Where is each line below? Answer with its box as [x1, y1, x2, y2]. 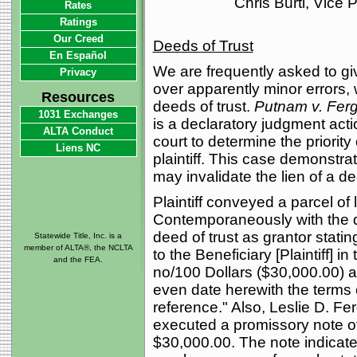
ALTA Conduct [43, 125, 114, 137]
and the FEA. [53, 255, 104, 264]
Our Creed [53, 33, 104, 45]
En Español [49, 49, 108, 61]
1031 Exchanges [38, 108, 119, 120]
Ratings [59, 16, 97, 28]
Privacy [60, 66, 97, 78]
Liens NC [56, 142, 101, 154]
